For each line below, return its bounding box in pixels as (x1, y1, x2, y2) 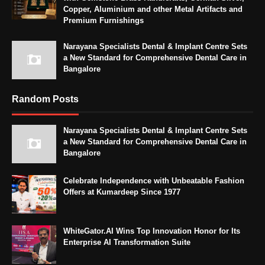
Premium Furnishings (63, 16, 144, 25)
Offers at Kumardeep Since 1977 (63, 188, 180, 197)
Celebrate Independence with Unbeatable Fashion (63, 176, 244, 186)
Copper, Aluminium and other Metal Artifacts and (63, 5, 243, 14)
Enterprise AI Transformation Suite (63, 238, 190, 247)
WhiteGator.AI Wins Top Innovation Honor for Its (63, 227, 240, 236)
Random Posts (12, 94, 79, 105)
